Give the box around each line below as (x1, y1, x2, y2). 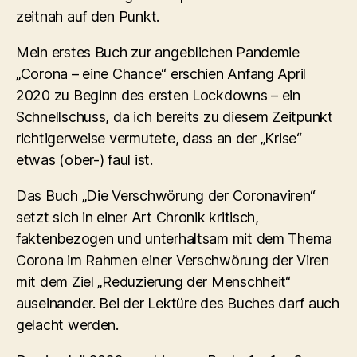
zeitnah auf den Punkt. (16, 7, 160, 25)
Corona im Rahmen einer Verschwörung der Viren (16, 251, 329, 269)
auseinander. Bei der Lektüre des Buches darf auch (16, 294, 339, 312)
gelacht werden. (16, 316, 119, 333)
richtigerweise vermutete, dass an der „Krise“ (16, 129, 302, 147)
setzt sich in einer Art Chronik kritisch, (16, 208, 259, 226)
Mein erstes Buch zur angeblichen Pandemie (16, 43, 300, 61)
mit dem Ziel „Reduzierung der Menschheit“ (16, 273, 291, 290)
